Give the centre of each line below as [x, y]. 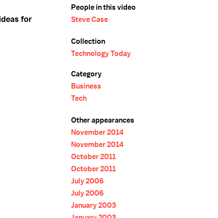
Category [86, 74]
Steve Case [90, 19]
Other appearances [103, 120]
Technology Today [101, 54]
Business [86, 86]
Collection [88, 41]
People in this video [103, 7]
